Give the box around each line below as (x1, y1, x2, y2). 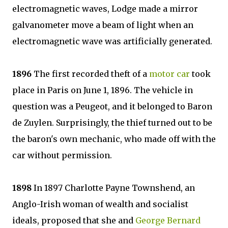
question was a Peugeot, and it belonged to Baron (12, 101, 212, 111)
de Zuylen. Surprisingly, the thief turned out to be (12, 118, 212, 128)
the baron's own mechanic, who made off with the (12, 134, 216, 144)
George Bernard (135, 215, 201, 225)
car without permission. (12, 150, 114, 160)
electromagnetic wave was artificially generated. (12, 36, 212, 46)
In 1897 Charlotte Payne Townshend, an (32, 183, 195, 193)
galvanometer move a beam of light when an (12, 20, 193, 30)
